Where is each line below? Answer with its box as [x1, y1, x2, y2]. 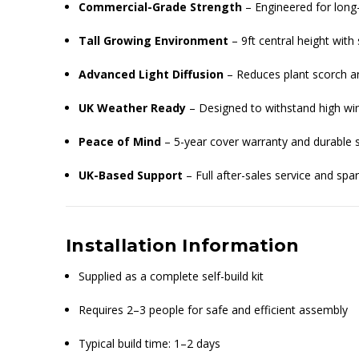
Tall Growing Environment [79, 33, 229, 49]
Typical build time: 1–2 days [79, 336, 221, 352]
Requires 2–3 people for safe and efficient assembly [79, 302, 349, 318]
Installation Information [66, 235, 299, 257]
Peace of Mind [79, 134, 162, 150]
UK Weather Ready [79, 100, 187, 116]
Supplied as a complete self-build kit [79, 268, 264, 284]
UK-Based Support [79, 167, 184, 184]
